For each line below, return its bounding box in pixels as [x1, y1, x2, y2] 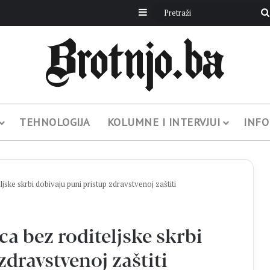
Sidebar [146, 5, 179, 19]
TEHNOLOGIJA [19, 115, 90, 129]
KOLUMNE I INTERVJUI [107, 115, 221, 129]
